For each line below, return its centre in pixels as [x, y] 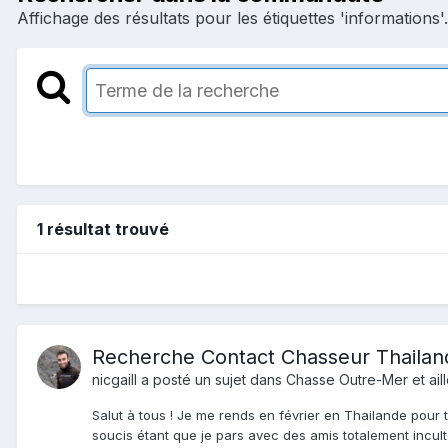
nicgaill [114, 379]
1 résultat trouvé [103, 228]
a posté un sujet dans [211, 379]
